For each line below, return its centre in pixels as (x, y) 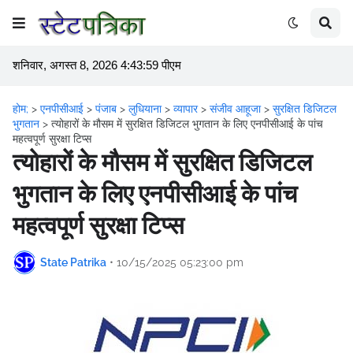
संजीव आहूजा (237, 109)
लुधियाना (147, 109)
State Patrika (73, 262)
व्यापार (187, 109)
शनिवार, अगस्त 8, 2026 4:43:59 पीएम (97, 65)
